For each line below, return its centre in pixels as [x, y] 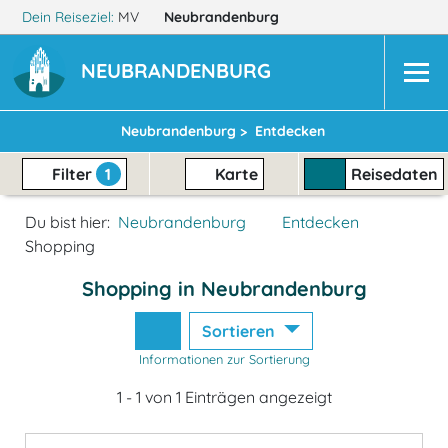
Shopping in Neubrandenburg [224, 288]
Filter [71, 174]
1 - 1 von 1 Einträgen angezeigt [224, 397]
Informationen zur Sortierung [224, 359]
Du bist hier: [67, 222]
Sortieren [241, 331]
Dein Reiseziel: [67, 17]
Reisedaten [394, 174]
